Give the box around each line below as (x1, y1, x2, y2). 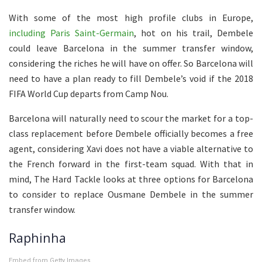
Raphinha (9, 229, 66, 247)
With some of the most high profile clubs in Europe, (9, 11, 253, 23)
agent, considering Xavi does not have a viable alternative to (9, 142, 253, 154)
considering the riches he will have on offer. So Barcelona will (9, 57, 253, 69)
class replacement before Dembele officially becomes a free (9, 127, 253, 139)
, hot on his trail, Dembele (134, 26, 254, 39)
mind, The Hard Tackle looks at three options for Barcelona (9, 173, 253, 185)
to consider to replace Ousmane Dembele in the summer (9, 188, 253, 200)
